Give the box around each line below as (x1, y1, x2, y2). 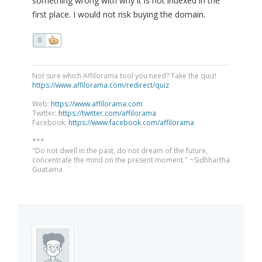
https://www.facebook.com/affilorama (68, 118, 194, 128)
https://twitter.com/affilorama (58, 108, 156, 119)
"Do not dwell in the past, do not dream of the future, (32, 146, 208, 156)
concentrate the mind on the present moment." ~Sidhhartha (32, 155, 230, 166)
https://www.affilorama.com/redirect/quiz (32, 80, 169, 91)
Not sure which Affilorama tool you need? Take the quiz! (32, 71, 216, 81)
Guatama (32, 164, 63, 175)
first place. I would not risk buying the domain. (32, 9, 205, 20)
